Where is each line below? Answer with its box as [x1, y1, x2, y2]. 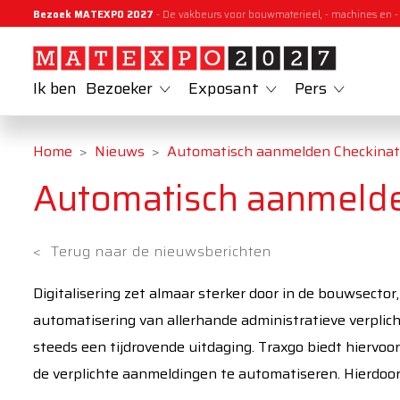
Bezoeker [86, 76, 153, 102]
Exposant [188, 76, 259, 102]
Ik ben [33, 76, 77, 102]
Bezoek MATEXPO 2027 [33, 7, 154, 22]
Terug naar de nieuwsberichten [51, 240, 271, 262]
